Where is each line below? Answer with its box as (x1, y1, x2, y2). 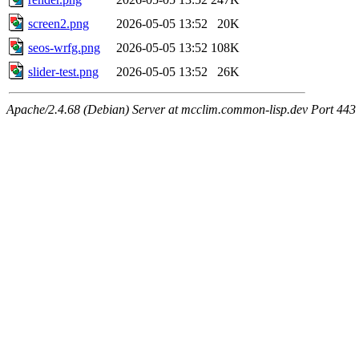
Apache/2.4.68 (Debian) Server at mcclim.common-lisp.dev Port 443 (6, 102, 356, 116)
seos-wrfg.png (28, 40, 100, 54)
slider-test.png (28, 64, 99, 79)
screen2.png (28, 16, 89, 30)
